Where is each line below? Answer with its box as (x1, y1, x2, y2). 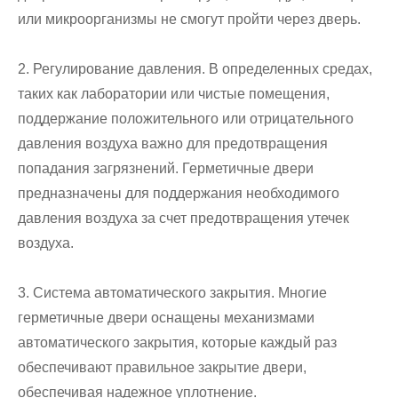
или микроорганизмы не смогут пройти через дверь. (18, 12, 361, 28)
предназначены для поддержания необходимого (18, 186, 339, 202)
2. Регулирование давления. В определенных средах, (18, 61, 372, 77)
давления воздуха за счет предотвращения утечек (18, 211, 349, 227)
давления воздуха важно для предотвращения (18, 136, 328, 152)
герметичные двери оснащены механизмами (18, 310, 314, 326)
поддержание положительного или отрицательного (18, 111, 354, 127)
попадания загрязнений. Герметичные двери (18, 161, 314, 177)
